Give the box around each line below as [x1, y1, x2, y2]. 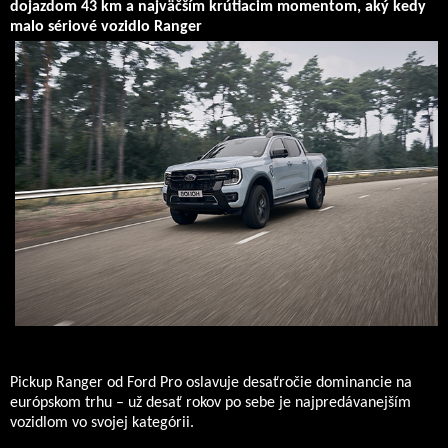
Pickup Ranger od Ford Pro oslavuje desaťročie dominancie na [10, 375, 412, 392]
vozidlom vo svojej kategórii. [10, 415, 194, 432]
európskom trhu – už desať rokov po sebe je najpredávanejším [10, 395, 411, 412]
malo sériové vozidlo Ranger [10, 19, 202, 35]
